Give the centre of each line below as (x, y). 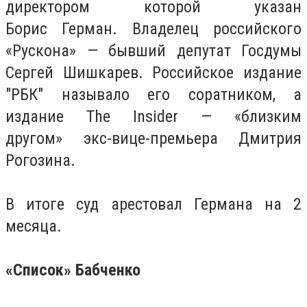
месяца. (34, 226)
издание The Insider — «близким (153, 116)
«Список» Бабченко (73, 270)
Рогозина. (40, 160)
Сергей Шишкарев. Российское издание (153, 72)
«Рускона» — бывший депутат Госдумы (153, 50)
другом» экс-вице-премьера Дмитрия (153, 138)
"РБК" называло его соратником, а (153, 94)
